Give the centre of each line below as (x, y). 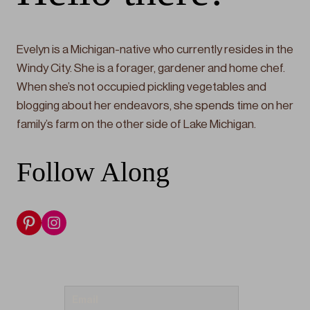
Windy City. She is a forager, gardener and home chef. (151, 69)
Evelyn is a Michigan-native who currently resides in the (155, 50)
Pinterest (53, 222)
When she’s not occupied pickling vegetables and (142, 87)
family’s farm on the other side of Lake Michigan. (137, 125)
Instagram (81, 222)
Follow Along (93, 172)
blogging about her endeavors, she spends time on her (155, 106)
